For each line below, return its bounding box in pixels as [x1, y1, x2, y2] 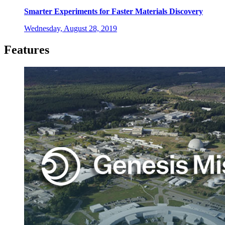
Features [4, 43, 49, 56]
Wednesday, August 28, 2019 [24, 24, 117, 33]
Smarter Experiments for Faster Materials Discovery [24, 7, 203, 16]
